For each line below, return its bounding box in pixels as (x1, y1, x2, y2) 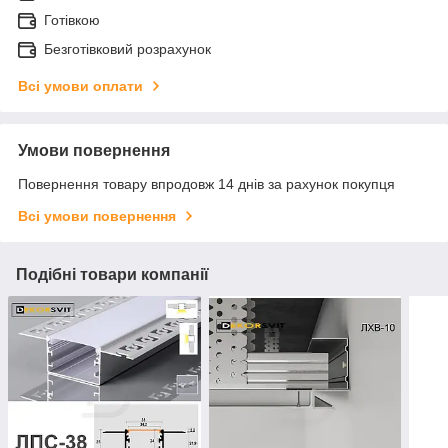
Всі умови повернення (18, 208, 176, 225)
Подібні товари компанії (16, 266, 209, 284)
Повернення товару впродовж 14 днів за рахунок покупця (18, 176, 395, 193)
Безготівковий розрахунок (44, 41, 211, 58)
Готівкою (44, 12, 100, 29)
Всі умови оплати (18, 78, 143, 95)
